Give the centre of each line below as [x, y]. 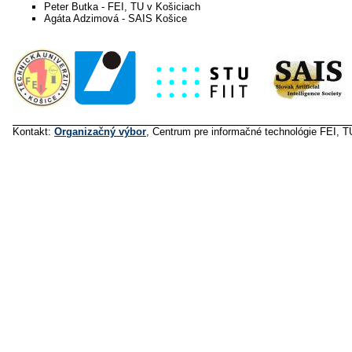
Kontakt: [33, 132]
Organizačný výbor [100, 132]
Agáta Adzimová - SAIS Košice [115, 18]
